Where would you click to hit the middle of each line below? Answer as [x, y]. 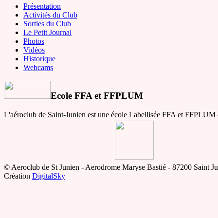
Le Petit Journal [47, 32]
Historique [39, 58]
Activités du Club [50, 15]
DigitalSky [49, 176]
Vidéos [34, 50]
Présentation [42, 6]
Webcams [38, 67]
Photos [34, 41]
